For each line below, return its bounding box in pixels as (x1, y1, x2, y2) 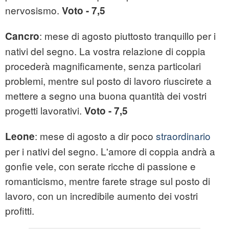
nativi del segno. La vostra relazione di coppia (5, 44, 205, 58)
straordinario (156, 129, 211, 143)
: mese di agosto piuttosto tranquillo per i (39, 29, 216, 43)
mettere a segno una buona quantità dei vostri (5, 88, 207, 103)
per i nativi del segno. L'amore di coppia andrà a (5, 144, 215, 158)
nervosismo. (5, 3, 59, 17)
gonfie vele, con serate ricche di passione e (5, 159, 196, 173)
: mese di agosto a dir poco (35, 129, 156, 143)
